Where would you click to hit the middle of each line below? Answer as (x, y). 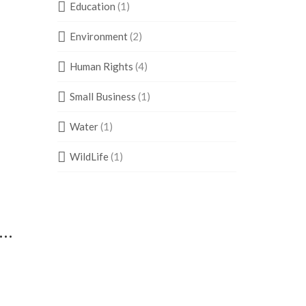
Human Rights (101, 66)
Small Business (102, 96)
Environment (98, 36)
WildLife (89, 156)
